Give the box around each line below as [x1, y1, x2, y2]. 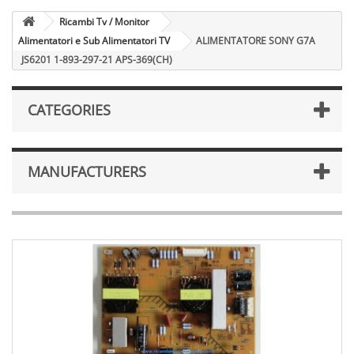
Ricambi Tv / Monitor [59, 15, 149, 28]
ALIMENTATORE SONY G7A [196, 34, 315, 47]
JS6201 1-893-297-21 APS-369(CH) [21, 53, 172, 66]
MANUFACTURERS [28, 162, 146, 181]
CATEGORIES [28, 100, 111, 119]
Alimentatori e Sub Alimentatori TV [18, 34, 170, 47]
